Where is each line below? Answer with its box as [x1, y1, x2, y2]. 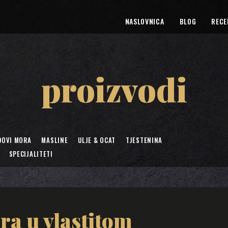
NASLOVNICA [125, 16, 164, 26]
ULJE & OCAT [78, 134, 116, 145]
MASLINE [41, 134, 68, 145]
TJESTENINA [126, 134, 163, 145]
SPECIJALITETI [9, 148, 53, 159]
